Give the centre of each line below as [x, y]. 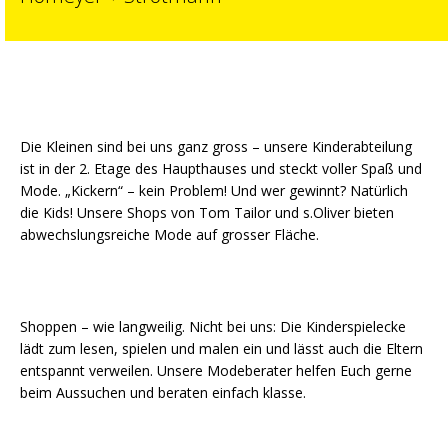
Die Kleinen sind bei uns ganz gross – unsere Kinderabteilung [216, 146]
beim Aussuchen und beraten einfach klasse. [163, 392]
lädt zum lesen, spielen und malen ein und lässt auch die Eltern [221, 348]
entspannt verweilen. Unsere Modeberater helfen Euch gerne [216, 370]
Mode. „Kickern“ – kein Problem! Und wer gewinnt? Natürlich [214, 190]
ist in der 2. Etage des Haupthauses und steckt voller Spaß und [221, 168]
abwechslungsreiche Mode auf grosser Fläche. [169, 234]
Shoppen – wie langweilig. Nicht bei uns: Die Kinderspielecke [213, 326]
